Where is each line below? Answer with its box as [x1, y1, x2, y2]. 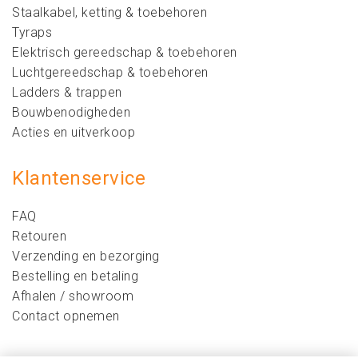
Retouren [12, 229, 66, 244]
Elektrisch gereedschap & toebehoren [12, 45, 237, 60]
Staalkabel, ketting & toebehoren [12, 5, 207, 20]
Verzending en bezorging [12, 249, 160, 264]
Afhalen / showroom [12, 288, 133, 304]
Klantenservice [12, 167, 145, 189]
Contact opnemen [12, 308, 120, 324]
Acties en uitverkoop [71, 125, 135, 140]
